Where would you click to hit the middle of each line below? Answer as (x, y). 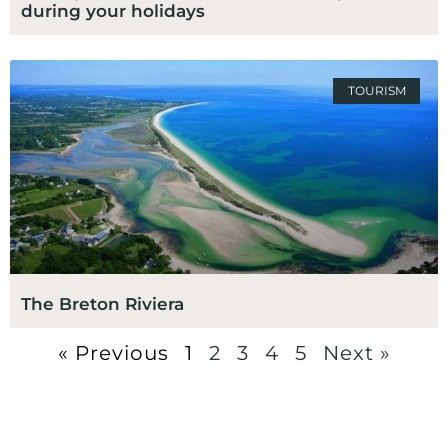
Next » (356, 352)
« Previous (113, 352)
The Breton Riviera (102, 303)
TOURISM (376, 91)
